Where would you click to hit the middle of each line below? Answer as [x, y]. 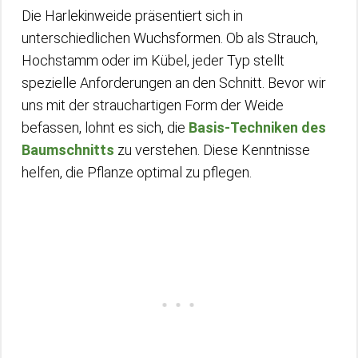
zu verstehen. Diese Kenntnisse [212, 149]
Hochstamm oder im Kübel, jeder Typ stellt [153, 60]
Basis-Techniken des [257, 127]
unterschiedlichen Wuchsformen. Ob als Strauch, [170, 38]
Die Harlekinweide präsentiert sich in [132, 15]
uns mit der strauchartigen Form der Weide [153, 105]
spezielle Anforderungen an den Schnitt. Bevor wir [174, 82]
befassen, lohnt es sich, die [105, 127]
